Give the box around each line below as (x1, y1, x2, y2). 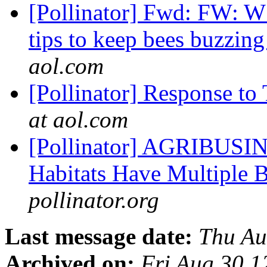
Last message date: (5, 223, 193, 250)
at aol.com (29, 107, 128, 133)
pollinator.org (29, 187, 159, 213)
